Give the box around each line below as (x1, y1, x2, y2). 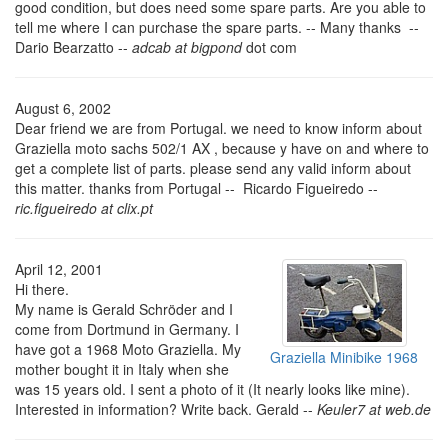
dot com (242, 36, 297, 57)
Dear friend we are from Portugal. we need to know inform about (15, 117, 422, 138)
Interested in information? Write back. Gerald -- (15, 398, 317, 419)
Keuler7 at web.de (317, 398, 431, 419)
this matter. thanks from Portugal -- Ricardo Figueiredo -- (15, 177, 378, 198)
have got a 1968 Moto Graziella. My (15, 338, 241, 359)
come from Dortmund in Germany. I (15, 318, 239, 339)
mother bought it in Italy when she (15, 358, 229, 379)
